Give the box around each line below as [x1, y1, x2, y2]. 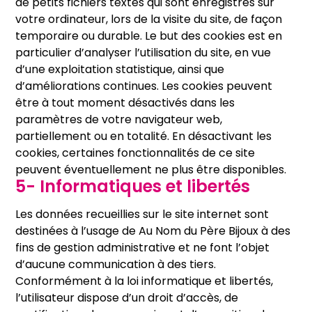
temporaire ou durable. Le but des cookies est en [15, 28, 283, 44]
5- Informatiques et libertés [15, 175, 251, 198]
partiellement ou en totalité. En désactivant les [15, 128, 272, 144]
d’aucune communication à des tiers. [15, 256, 217, 272]
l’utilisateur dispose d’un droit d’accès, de [15, 290, 239, 306]
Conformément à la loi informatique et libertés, [15, 273, 274, 289]
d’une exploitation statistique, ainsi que [15, 61, 225, 77]
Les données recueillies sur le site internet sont [15, 206, 270, 222]
